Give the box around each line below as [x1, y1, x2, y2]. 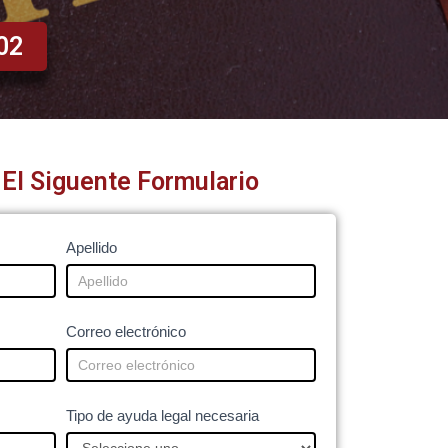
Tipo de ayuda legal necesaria [66, 407, 260, 425]
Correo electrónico [66, 323, 187, 341]
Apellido [66, 239, 118, 257]
